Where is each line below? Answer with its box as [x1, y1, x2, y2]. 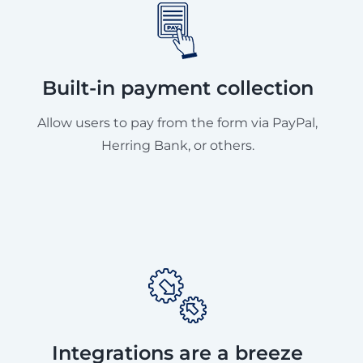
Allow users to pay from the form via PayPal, [37, 114, 318, 130]
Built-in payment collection [41, 75, 314, 100]
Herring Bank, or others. [100, 137, 254, 153]
